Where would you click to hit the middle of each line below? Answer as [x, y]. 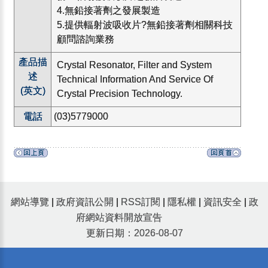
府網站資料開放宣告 [119, 217]
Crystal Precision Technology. [120, 93]
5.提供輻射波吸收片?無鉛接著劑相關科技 [145, 25]
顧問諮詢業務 [86, 39]
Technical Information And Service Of [135, 79]
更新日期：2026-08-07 [135, 233]
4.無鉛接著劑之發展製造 [109, 10]
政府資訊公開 [85, 202]
